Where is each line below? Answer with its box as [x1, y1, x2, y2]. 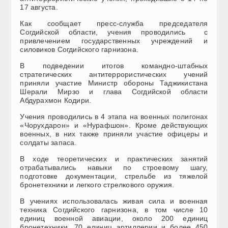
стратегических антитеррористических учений [20, 70, 208, 79]
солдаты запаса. [20, 138, 77, 147]
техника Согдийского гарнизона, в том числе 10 [20, 206, 208, 214]
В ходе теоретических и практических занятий [20, 155, 208, 163]
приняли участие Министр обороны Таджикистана [20, 79, 208, 88]
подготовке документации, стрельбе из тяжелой [20, 172, 208, 181]
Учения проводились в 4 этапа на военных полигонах [20, 112, 208, 121]
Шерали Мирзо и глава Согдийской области [20, 88, 208, 96]
